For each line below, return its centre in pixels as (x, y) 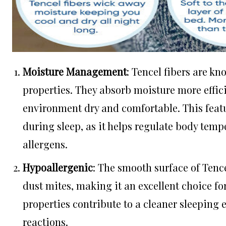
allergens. (45, 144)
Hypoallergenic (58, 167)
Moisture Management (75, 72)
